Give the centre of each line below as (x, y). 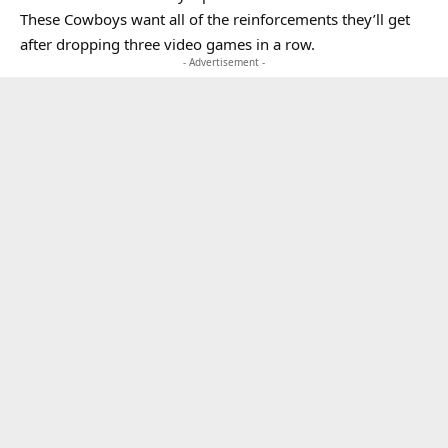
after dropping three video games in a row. (167, 44)
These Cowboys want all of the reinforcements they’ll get (215, 19)
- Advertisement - (224, 62)
